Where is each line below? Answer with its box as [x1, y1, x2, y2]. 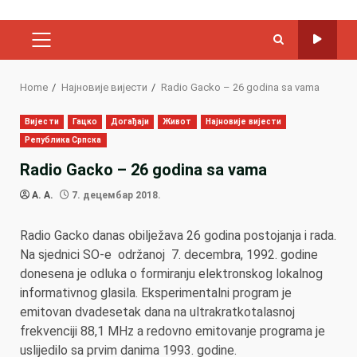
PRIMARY [40, 40, 94, 55]
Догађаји [111, 116, 150, 126]
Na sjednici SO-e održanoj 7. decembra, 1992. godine [20, 246, 318, 262]
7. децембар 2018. [69, 189, 161, 201]
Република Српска [25, 135, 102, 144]
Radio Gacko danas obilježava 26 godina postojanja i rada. [20, 227, 336, 243]
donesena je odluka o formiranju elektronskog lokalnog [20, 265, 323, 281]
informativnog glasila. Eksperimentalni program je [20, 284, 292, 300]
